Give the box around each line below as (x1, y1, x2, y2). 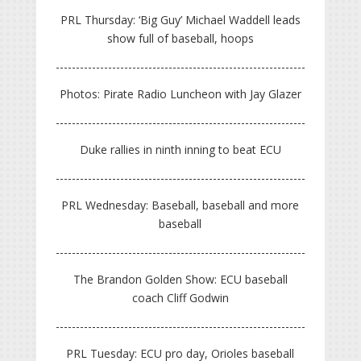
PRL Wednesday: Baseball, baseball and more (61, 197, 300, 214)
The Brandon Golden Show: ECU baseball (73, 272, 288, 288)
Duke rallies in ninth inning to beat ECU (79, 142, 281, 158)
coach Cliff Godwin (131, 290, 229, 306)
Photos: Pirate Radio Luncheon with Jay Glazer (59, 86, 301, 102)
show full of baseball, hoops (106, 31, 254, 47)
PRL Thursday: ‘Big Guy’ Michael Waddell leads (60, 12, 301, 28)
